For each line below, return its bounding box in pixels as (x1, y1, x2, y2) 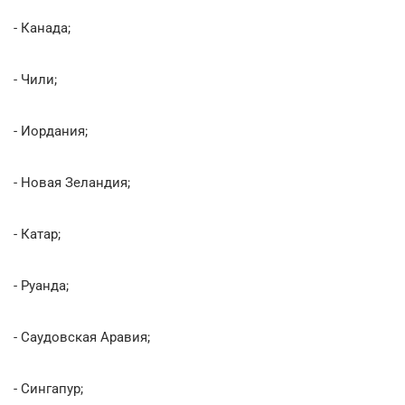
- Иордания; (14, 122, 88, 139)
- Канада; (14, 19, 71, 36)
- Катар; (14, 225, 61, 242)
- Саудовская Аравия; (14, 328, 150, 345)
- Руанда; (14, 277, 69, 294)
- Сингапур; (14, 380, 83, 397)
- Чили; (14, 71, 57, 88)
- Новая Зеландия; (14, 174, 130, 191)
